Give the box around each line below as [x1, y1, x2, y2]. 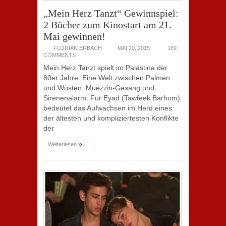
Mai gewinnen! [43, 31, 105, 42]
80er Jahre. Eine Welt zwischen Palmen [43, 74, 170, 82]
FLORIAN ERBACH [53, 45, 102, 51]
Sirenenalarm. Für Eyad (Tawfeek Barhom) [43, 94, 180, 102]
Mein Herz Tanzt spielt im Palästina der [43, 64, 167, 72]
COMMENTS [43, 52, 76, 58]
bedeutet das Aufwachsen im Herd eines [43, 104, 172, 112]
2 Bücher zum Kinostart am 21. [43, 19, 172, 30]
